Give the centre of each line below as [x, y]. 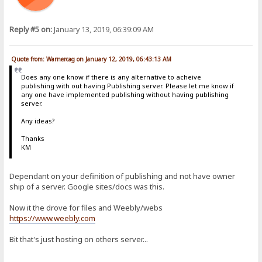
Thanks [32, 138]
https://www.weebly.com [53, 218]
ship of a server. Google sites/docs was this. [87, 187]
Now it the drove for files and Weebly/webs [86, 208]
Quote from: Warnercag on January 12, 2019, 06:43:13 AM [92, 59]
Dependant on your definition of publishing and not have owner [123, 176]
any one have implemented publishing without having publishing [125, 94]
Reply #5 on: [31, 30]
